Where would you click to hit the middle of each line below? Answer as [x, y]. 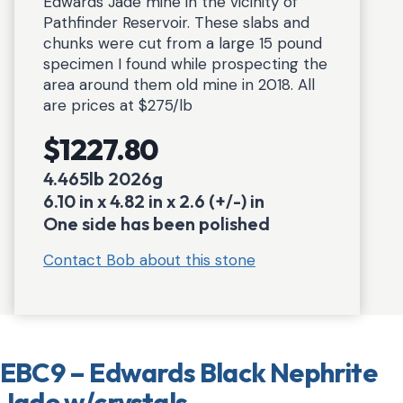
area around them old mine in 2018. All [179, 85]
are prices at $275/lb [118, 105]
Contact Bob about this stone [149, 260]
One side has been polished [157, 224]
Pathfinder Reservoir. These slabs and [176, 22]
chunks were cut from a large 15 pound [183, 43]
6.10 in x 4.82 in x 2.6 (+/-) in [154, 201]
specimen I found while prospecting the [185, 64]
